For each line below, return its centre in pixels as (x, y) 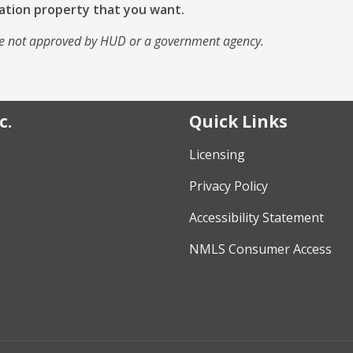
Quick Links (238, 121)
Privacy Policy (229, 186)
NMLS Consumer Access (260, 249)
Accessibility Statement (256, 218)
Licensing (217, 155)
